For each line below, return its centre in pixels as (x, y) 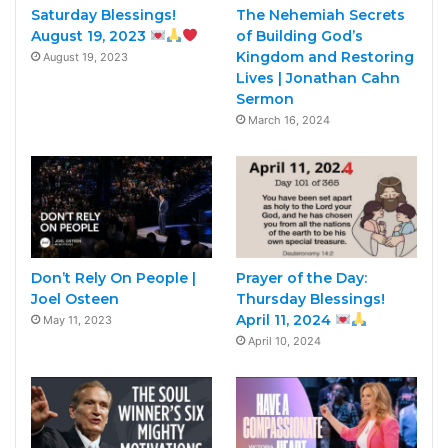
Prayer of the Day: (301, 277)
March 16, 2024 (288, 119)
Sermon (264, 98)
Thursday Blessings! (310, 298)
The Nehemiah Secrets (320, 14)
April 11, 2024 (285, 319)
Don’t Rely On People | (113, 277)
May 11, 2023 (77, 319)
